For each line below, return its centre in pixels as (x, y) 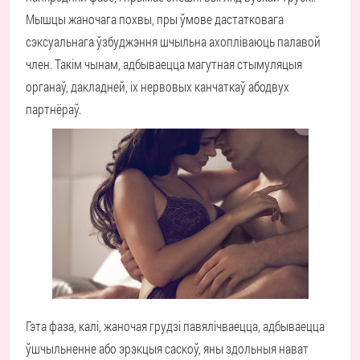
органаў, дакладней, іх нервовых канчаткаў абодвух (157, 86)
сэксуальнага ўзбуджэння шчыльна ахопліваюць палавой (173, 41)
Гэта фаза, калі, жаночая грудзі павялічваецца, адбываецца (175, 326)
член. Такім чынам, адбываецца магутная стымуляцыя (164, 64)
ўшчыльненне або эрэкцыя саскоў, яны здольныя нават (167, 348)
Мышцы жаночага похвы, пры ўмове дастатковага (155, 19)
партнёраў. (53, 109)
